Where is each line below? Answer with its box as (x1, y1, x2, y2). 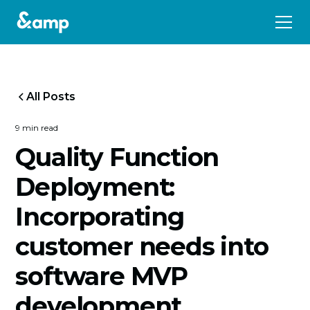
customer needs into (15, 231, 268, 262)
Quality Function (15, 142, 219, 172)
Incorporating (15, 201, 184, 232)
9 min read (15, 122, 59, 133)
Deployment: (15, 172, 175, 202)
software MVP (15, 261, 188, 291)
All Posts (26, 90, 76, 103)
